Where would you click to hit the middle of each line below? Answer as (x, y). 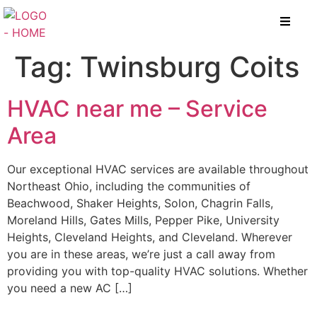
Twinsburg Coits (190, 67)
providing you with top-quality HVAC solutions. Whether (157, 271)
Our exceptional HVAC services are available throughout (158, 169)
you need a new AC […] (70, 288)
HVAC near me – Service (137, 109)
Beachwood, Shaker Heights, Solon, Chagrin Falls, (140, 203)
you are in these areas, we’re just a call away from (141, 254)
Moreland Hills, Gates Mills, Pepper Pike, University (143, 220)
